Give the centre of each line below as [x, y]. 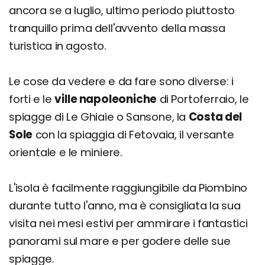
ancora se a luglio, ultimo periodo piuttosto [122, 11]
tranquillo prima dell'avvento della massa [117, 28]
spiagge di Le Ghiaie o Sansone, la [99, 117]
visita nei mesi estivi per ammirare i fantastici [128, 224]
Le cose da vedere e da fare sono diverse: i [121, 82]
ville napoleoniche [106, 99]
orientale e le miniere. [66, 153]
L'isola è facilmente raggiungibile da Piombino [128, 188]
